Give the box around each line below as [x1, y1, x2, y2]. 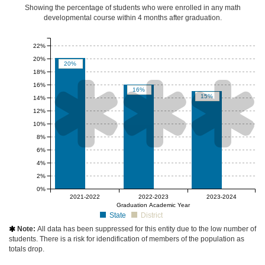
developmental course [43, 13, 117, 22]
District [141, 211, 163, 219]
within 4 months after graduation [117, 13, 220, 22]
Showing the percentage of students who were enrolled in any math [24, 3, 241, 12]
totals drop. [9, 244, 44, 253]
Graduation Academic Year [116, 201, 190, 208]
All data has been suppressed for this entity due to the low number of [37, 224, 256, 233]
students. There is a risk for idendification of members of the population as [9, 234, 244, 243]
